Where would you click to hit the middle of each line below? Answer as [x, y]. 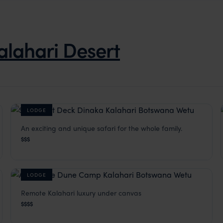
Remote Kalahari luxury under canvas [81, 193]
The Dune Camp [56, 196]
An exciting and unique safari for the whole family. [102, 128]
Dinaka [36, 132]
